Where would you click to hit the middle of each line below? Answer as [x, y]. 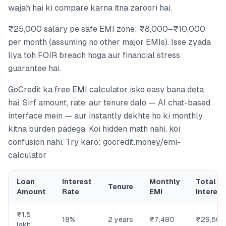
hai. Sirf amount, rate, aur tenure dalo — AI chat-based [109, 103]
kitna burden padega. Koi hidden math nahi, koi [94, 129]
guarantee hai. [35, 69]
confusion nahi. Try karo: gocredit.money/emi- [94, 142]
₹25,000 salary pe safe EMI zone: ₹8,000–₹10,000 [107, 29]
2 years [121, 220]
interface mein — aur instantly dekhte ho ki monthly [105, 116]
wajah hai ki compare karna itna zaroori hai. [90, 8]
